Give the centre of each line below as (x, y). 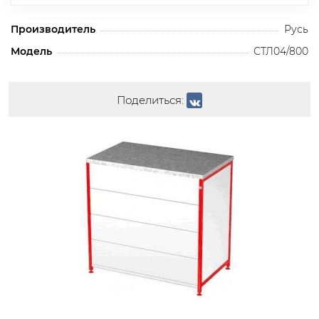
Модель (31, 51)
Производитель (53, 29)
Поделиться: (150, 100)
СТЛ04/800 (281, 51)
